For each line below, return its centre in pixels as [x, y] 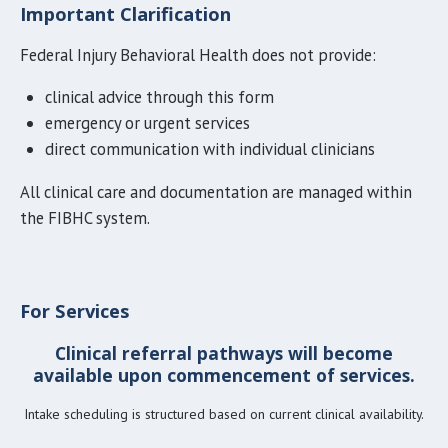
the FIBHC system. [85, 217]
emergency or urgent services [147, 123]
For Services [75, 310]
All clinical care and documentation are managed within [216, 191]
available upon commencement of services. [224, 375]
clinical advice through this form [159, 97]
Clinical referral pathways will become [224, 353]
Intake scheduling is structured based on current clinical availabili [218, 414]
